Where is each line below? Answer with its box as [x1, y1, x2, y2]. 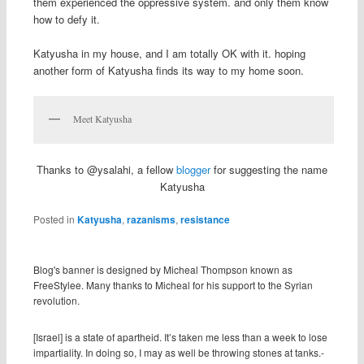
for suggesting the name [214, 162, 327, 178]
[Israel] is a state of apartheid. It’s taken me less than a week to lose [32, 330, 327, 344]
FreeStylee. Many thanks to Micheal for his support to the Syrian [32, 277, 313, 292]
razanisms [126, 212, 175, 227]
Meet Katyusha [72, 111, 132, 125]
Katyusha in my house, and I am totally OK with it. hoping [32, 45, 305, 61]
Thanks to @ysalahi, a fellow [37, 162, 176, 178]
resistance [180, 212, 230, 227]
